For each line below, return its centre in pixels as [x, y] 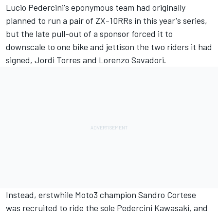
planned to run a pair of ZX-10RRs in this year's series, [107, 20]
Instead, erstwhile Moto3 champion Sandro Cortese [101, 194]
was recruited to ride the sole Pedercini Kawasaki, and [107, 208]
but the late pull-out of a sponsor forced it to [89, 33]
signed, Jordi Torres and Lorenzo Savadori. [86, 60]
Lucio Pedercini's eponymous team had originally [96, 7]
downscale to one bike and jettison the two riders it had [109, 46]
